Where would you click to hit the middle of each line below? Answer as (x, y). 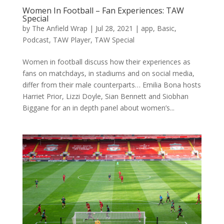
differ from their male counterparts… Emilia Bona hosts (111, 84)
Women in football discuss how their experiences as (106, 61)
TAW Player (71, 39)
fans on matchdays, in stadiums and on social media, (108, 73)
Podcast (35, 39)
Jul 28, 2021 (114, 28)
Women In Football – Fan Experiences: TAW (103, 10)
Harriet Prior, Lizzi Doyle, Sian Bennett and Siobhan (105, 96)
